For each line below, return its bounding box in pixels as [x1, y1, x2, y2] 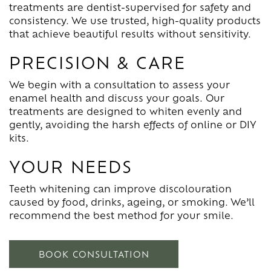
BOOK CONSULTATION [38, 248, 149, 260]
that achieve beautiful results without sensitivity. [9, 27, 251, 41]
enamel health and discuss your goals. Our [9, 91, 224, 105]
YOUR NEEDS [9, 155, 132, 177]
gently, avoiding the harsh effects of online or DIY [9, 118, 256, 131]
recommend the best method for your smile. [9, 209, 233, 222]
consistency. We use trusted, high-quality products [9, 14, 261, 27]
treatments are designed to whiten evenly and [9, 105, 242, 118]
